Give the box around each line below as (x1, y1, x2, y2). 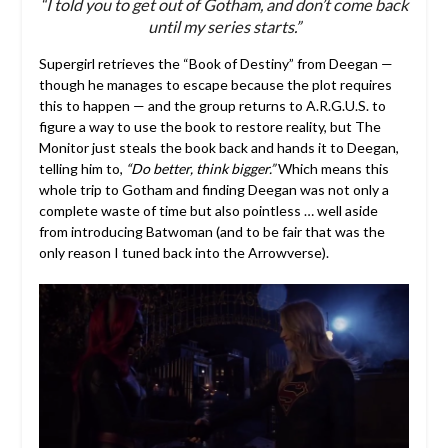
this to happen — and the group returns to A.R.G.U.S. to (38, 96, 386, 114)
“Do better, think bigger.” (125, 159, 275, 177)
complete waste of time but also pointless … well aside (38, 201, 378, 219)
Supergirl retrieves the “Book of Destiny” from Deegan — (38, 54, 393, 72)
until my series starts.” (147, 16, 301, 36)
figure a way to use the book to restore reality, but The (38, 117, 381, 135)
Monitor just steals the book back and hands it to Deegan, (38, 138, 399, 156)
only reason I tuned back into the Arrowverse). (38, 243, 329, 261)
